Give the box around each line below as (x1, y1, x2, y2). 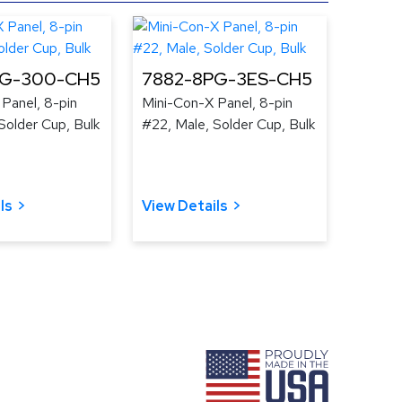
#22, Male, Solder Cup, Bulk (142, 114, 315, 134)
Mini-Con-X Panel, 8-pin (142, 92, 293, 112)
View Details (142, 196, 228, 215)
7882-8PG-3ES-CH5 (142, 66, 312, 91)
